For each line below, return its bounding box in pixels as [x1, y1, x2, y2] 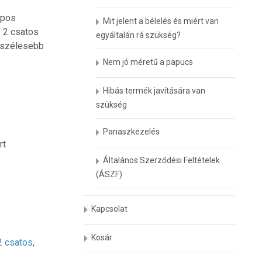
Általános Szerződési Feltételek [103, 156, 220, 165]
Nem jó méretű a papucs [103, 57, 194, 67]
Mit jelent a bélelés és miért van [103, 16, 219, 26]
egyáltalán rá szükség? [96, 30, 181, 40]
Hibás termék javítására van [103, 86, 206, 95]
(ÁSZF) [96, 170, 123, 179]
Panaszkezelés [103, 127, 160, 136]
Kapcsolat [91, 204, 128, 213]
